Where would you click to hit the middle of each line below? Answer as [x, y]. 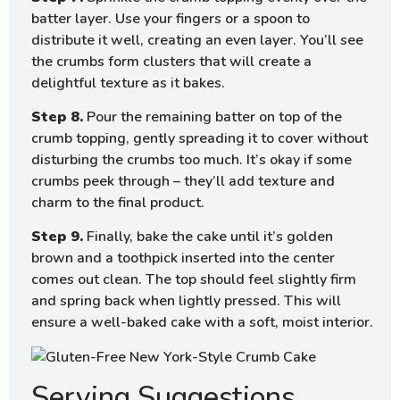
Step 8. [57, 117]
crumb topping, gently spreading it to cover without [200, 139]
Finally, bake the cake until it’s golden [208, 237]
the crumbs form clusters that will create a [171, 61]
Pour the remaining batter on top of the [212, 117]
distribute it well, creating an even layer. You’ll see [197, 40]
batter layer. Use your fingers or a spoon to [171, 18]
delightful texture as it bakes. [128, 83]
